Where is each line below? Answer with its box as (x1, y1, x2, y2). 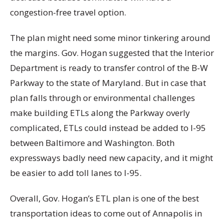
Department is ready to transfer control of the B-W (10, 62, 208, 74)
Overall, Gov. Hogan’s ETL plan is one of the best (10, 192, 199, 204)
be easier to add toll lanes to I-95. (10, 167, 141, 179)
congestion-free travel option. (10, 6, 126, 18)
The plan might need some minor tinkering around (10, 32, 210, 44)
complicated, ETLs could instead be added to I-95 (10, 122, 206, 134)
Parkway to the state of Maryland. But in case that (10, 77, 206, 89)
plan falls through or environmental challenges (10, 92, 195, 104)
